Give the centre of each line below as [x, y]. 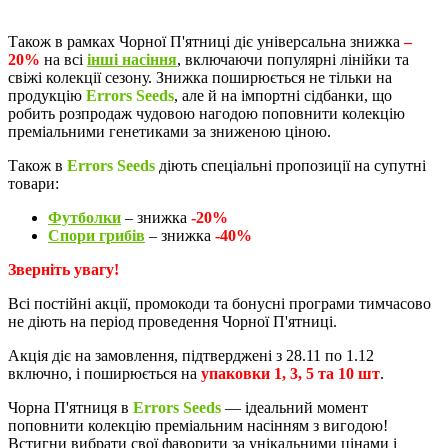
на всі [63, 59]
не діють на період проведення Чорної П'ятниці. [172, 321]
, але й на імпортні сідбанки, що [283, 95]
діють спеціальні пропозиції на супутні [290, 165]
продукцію [47, 95]
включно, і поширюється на [104, 373]
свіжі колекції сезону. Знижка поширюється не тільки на [200, 77]
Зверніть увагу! [63, 269]
